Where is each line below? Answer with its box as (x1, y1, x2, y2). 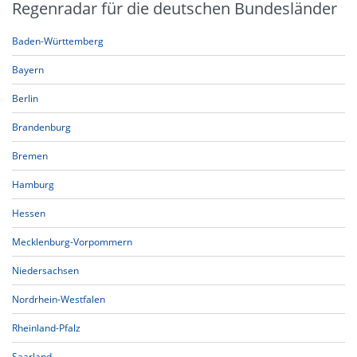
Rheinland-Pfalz (12, 321, 80, 335)
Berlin (12, 92, 38, 105)
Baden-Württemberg (12, 34, 104, 48)
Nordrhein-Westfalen (12, 292, 105, 306)
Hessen (12, 206, 45, 220)
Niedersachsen (12, 264, 79, 277)
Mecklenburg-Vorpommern (12, 235, 132, 249)
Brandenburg (12, 120, 71, 134)
